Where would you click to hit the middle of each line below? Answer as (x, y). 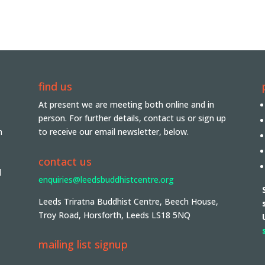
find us (55, 87)
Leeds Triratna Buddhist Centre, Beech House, (128, 201)
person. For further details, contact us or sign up (132, 118)
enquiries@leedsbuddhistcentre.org (106, 179)
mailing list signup (83, 245)
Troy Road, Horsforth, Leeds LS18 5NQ (114, 215)
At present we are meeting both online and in (126, 105)
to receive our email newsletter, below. (113, 132)
